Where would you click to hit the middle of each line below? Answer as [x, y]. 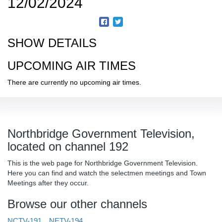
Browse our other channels [77, 204]
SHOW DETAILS [52, 43]
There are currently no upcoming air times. [74, 83]
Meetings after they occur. [48, 183]
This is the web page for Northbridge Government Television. [103, 163]
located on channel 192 [68, 147]
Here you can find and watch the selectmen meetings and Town [107, 173]
